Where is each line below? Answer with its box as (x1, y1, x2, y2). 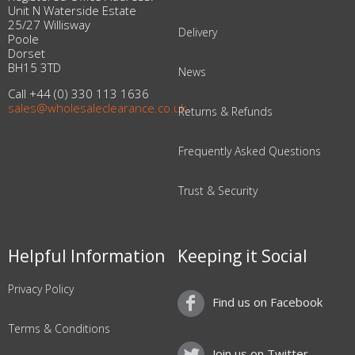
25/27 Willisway (8, 17, 90, 32)
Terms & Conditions (9, 321, 110, 336)
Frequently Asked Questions (178, 143, 321, 158)
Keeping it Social (177, 245, 307, 267)
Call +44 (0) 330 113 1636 (8, 86, 149, 101)
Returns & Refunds (178, 104, 273, 119)
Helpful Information (8, 245, 165, 267)
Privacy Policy (8, 281, 74, 296)
